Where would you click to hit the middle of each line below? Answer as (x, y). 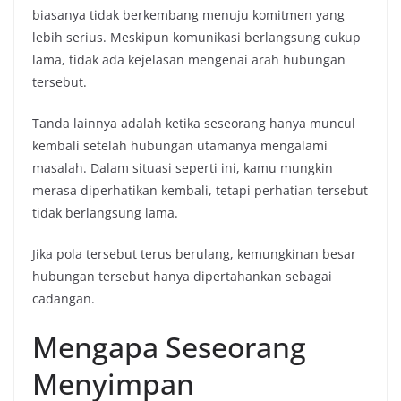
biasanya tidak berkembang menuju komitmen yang (188, 14)
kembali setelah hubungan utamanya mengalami (180, 145)
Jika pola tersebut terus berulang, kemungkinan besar (194, 253)
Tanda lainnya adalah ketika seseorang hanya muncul (194, 123)
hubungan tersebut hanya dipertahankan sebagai (182, 276)
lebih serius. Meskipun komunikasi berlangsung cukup (196, 37)
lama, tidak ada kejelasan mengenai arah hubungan (189, 59)
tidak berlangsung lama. (105, 212)
